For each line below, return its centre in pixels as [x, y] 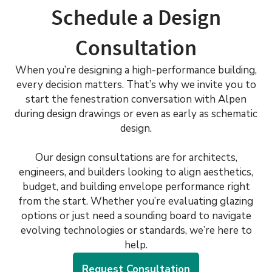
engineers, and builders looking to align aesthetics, [136, 172]
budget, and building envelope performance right [136, 187]
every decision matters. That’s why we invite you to [136, 85]
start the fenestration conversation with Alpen [136, 99]
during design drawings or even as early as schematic [136, 114]
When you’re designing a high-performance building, [136, 70]
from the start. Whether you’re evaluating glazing [136, 201]
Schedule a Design [136, 17]
